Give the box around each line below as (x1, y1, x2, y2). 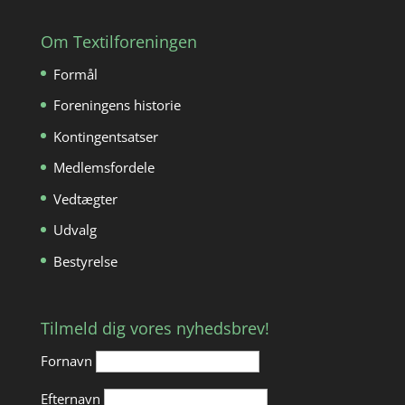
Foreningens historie (52, 96, 181, 115)
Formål (52, 64, 98, 83)
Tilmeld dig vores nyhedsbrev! (40, 317, 269, 340)
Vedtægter (52, 189, 118, 208)
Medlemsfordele (52, 158, 155, 177)
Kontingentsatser (52, 127, 158, 146)
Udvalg (52, 221, 97, 240)
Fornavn (40, 352, 92, 371)
